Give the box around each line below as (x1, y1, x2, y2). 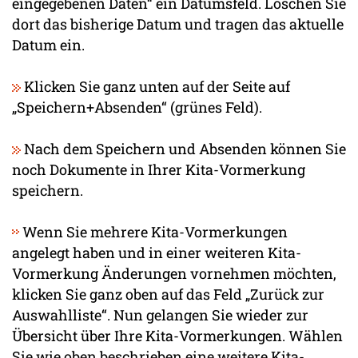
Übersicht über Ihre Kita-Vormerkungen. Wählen (12, 325, 343, 345)
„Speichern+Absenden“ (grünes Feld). (12, 97, 262, 117)
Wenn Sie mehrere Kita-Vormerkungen (19, 221, 288, 241)
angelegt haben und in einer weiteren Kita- (12, 242, 301, 262)
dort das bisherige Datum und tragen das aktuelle (12, 14, 344, 34)
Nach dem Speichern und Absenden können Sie (21, 138, 346, 158)
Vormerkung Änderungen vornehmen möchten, (12, 263, 336, 283)
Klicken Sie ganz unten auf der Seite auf (21, 76, 290, 96)
